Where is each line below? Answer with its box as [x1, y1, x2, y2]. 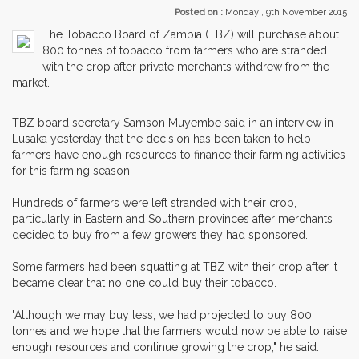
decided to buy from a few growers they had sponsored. [12, 228, 308, 241]
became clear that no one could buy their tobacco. [12, 276, 276, 289]
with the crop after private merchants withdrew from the [42, 59, 329, 73]
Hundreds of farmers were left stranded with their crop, [12, 196, 296, 209]
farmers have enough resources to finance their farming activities [12, 147, 345, 161]
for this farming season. [12, 163, 132, 177]
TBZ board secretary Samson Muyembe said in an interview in [12, 115, 333, 129]
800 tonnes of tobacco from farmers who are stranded [42, 43, 327, 57]
